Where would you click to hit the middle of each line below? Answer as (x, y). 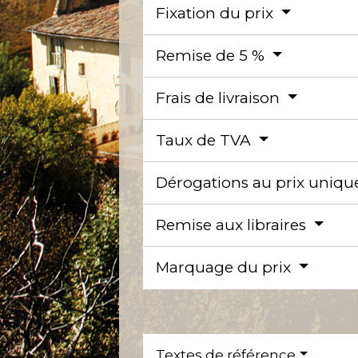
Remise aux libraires (233, 225)
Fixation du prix (217, 13)
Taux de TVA (206, 140)
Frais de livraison (220, 97)
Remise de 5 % (213, 55)
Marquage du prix (226, 267)
